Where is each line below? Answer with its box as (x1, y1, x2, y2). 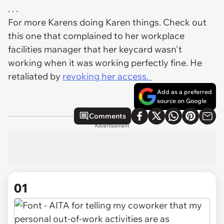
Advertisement (94, 122, 129, 129)
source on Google (157, 97, 206, 104)
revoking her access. (62, 70, 152, 82)
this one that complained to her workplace (8, 30, 184, 41)
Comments (89, 111, 126, 120)
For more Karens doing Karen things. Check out (8, 16, 206, 28)
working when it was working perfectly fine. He (8, 57, 202, 68)
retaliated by (8, 70, 62, 82)
